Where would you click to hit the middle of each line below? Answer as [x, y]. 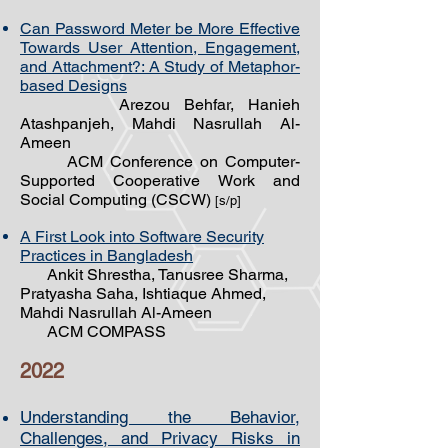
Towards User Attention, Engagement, [160, 47]
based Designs [73, 85]
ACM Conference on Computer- [160, 161]
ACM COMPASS [93, 331]
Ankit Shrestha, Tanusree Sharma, [154, 274]
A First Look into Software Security [142, 236]
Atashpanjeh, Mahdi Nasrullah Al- [160, 123]
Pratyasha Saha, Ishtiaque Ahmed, [143, 293]
